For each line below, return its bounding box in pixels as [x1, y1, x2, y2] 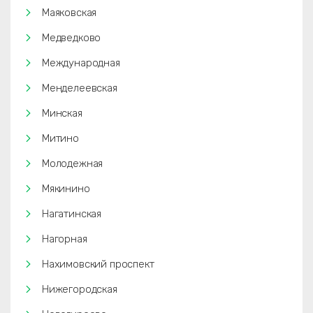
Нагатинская [42, 208, 102, 220]
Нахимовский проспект [42, 258, 154, 270]
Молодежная [42, 157, 103, 170]
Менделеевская [42, 82, 117, 94]
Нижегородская [42, 283, 117, 296]
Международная [42, 57, 120, 69]
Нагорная [42, 233, 87, 245]
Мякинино [42, 182, 90, 195]
